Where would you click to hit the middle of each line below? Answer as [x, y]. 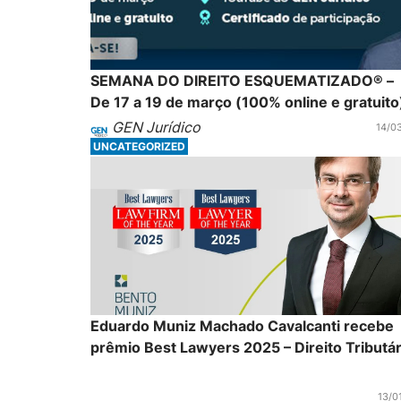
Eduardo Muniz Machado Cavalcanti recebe [242, 325]
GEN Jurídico [156, 127]
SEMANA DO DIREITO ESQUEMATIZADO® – [242, 80]
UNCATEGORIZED [139, 146]
